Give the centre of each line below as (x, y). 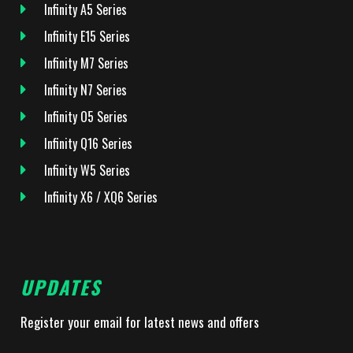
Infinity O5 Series (86, 117)
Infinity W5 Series (87, 171)
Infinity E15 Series (87, 37)
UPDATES (61, 287)
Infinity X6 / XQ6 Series (101, 197)
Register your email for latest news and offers (141, 322)
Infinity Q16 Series (88, 144)
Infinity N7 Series (85, 90)
